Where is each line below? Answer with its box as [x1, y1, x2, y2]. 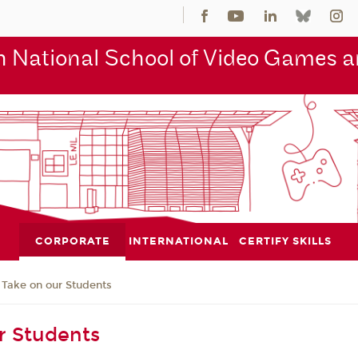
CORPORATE [34, 234, 110, 248]
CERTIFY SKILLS [239, 234, 332, 248]
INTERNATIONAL [129, 234, 229, 248]
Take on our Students [2, 279, 113, 292]
